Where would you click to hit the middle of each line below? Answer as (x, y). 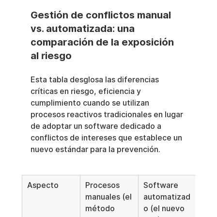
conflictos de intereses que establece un (107, 138)
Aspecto (43, 186)
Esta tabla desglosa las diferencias (95, 80)
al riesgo (51, 56)
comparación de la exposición (103, 42)
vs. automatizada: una (84, 29)
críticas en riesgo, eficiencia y (86, 92)
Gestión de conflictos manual (102, 15)
